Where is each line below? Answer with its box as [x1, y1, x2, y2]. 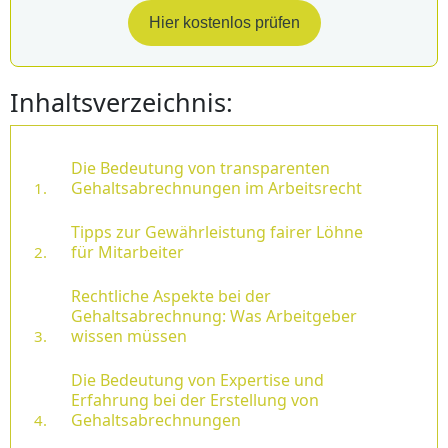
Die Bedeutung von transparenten [71, 157, 330, 180]
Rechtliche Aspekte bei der [71, 285, 271, 308]
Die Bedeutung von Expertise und [71, 369, 324, 392]
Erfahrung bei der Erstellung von [71, 389, 319, 412]
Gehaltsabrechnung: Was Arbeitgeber [71, 305, 357, 328]
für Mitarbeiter [71, 241, 184, 264]
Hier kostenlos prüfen [148, 14, 300, 32]
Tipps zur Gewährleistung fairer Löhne [71, 221, 363, 244]
